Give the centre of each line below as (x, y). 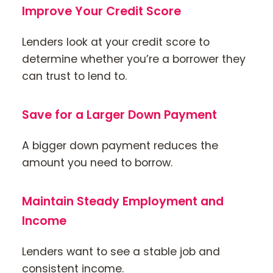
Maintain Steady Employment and (123, 202)
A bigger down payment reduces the (120, 145)
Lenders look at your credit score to (116, 42)
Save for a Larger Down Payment (119, 115)
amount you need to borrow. (97, 162)
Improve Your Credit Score (101, 11)
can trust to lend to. (74, 76)
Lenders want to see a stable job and (121, 252)
